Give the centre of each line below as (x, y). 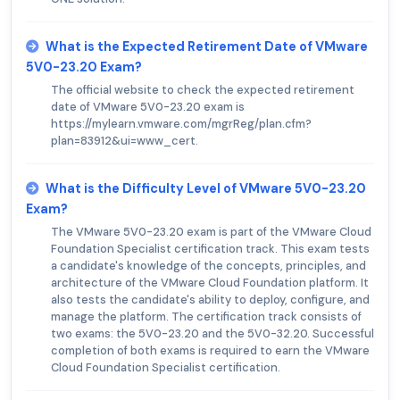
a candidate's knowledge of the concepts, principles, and (208, 266)
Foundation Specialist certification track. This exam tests (210, 249)
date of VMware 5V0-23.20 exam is (148, 107)
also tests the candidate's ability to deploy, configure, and (210, 300)
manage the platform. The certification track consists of (206, 317)
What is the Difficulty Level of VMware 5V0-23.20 (206, 189)
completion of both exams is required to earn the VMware (210, 351)
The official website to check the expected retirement (203, 90)
